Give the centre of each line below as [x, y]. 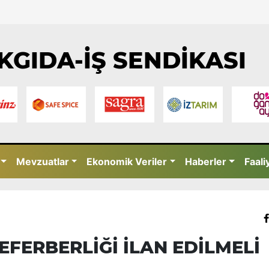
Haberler [206, 162]
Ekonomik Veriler [127, 162]
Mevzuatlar [42, 162]
